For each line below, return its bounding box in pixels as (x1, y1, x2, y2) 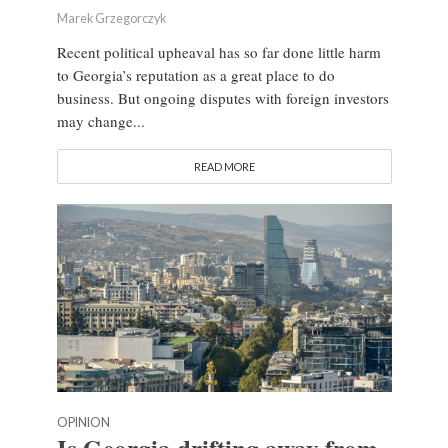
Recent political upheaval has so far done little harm (56, 41, 381, 62)
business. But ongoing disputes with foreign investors (56, 87, 389, 108)
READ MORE (193, 159, 255, 173)
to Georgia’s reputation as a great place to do (56, 64, 335, 85)
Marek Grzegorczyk (56, 10, 166, 26)
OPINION (56, 414, 110, 430)
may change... (56, 110, 145, 131)
